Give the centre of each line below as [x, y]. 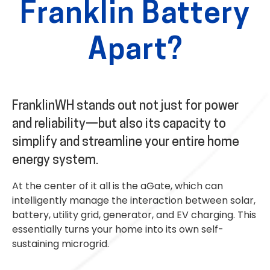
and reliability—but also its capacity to [119, 125]
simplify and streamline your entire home [126, 143]
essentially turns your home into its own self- [118, 229]
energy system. [56, 161]
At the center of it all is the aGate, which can [118, 186]
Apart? [135, 52]
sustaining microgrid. [61, 243]
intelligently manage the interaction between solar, [134, 200]
